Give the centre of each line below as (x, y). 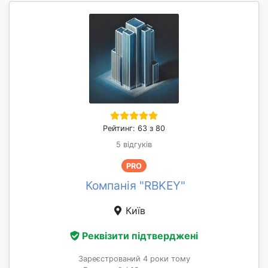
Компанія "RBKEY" (135, 186)
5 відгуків (134, 144)
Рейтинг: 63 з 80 (134, 128)
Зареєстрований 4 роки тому (134, 259)
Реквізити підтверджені (140, 236)
